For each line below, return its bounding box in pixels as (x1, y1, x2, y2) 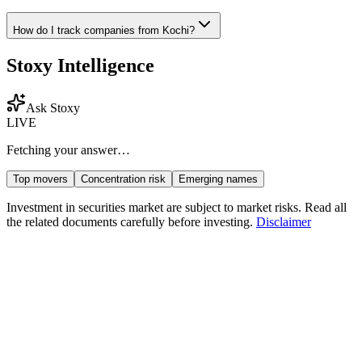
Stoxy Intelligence (6, 55, 154, 77)
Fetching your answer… (6, 143, 130, 158)
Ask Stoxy (26, 101, 80, 116)
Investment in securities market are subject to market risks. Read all (6, 200, 347, 215)
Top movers (13, 173, 68, 186)
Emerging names (179, 173, 258, 186)
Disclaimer (256, 215, 311, 229)
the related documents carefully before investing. (6, 215, 253, 229)
